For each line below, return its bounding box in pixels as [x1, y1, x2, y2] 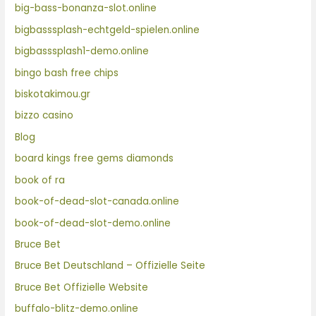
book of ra [15, 173, 66, 187]
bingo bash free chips [15, 66, 119, 80]
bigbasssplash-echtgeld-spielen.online [15, 23, 200, 37]
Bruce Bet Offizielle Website [15, 280, 149, 294]
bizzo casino [15, 109, 74, 123]
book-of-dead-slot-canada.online [15, 195, 180, 209]
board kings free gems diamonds [15, 152, 174, 166]
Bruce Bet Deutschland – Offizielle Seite [15, 259, 206, 273]
